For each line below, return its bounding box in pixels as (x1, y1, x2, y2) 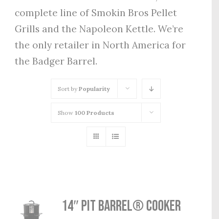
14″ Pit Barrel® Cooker (62, 197, 181, 215)
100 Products (75, 109, 114, 116)
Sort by (58, 85, 79, 92)
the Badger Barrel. (15, 55, 97, 67)
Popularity (79, 85, 110, 92)
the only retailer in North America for (15, 39, 186, 51)
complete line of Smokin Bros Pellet (15, 6, 177, 19)
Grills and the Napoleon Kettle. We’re (15, 22, 183, 35)
